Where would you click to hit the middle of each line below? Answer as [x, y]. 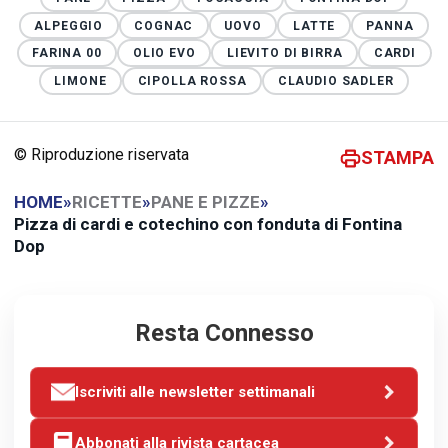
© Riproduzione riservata [101, 154]
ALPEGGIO [69, 25]
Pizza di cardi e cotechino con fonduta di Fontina [208, 223]
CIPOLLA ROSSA [192, 81]
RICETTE [107, 201]
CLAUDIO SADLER [335, 81]
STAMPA [397, 158]
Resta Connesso [224, 332]
